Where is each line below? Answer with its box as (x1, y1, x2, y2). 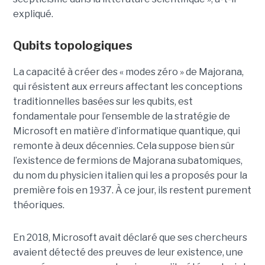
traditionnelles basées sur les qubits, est (12, 95, 193, 107)
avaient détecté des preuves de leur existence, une (12, 246, 243, 258)
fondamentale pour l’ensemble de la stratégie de (12, 110, 230, 122)
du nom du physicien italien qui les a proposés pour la (12, 169, 247, 181)
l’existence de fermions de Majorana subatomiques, (12, 154, 243, 166)
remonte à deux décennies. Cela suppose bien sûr (12, 140, 235, 151)
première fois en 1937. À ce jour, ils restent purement (12, 184, 251, 196)
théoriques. (12, 199, 64, 211)
